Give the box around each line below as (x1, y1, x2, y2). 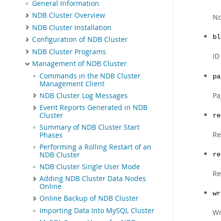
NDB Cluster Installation (32, 23, 111, 32)
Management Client (39, 79, 105, 88)
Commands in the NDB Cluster (39, 71, 141, 80)
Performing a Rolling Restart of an (39, 143, 151, 152)
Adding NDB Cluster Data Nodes (39, 174, 146, 184)
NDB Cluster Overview (32, 11, 105, 20)
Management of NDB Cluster (32, 59, 127, 69)
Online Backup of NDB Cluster (39, 194, 139, 203)
